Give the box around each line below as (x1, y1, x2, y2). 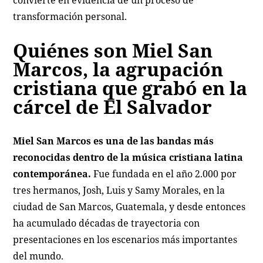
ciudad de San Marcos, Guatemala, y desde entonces (13, 200, 246, 213)
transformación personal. (13, 9, 127, 23)
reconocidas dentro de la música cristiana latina (13, 150, 244, 164)
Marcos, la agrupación (13, 56, 224, 82)
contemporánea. (13, 167, 94, 180)
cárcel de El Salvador (13, 93, 213, 119)
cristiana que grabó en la (13, 75, 248, 100)
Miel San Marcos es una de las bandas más (13, 134, 214, 147)
